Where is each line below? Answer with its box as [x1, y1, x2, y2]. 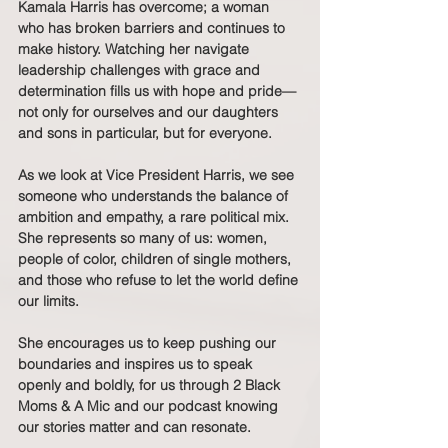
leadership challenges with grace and [18, 60, 264, 79]
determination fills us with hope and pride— [18, 81, 296, 100]
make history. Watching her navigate [18, 39, 253, 58]
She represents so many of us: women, [18, 228, 271, 247]
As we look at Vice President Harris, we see [18, 165, 298, 184]
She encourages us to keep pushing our [18, 333, 280, 352]
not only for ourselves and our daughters [18, 102, 282, 121]
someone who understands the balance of [18, 186, 292, 205]
